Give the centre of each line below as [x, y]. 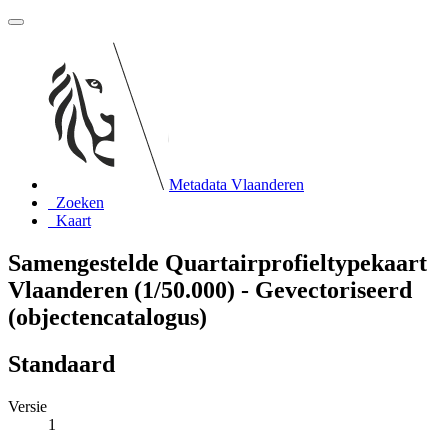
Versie [27, 406]
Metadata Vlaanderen [236, 184]
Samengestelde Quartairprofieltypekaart [217, 262]
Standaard [61, 363]
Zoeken [80, 202]
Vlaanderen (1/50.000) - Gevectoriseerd [210, 289]
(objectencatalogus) [107, 316]
